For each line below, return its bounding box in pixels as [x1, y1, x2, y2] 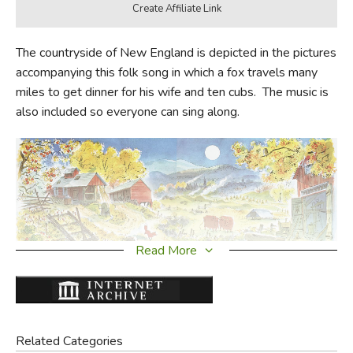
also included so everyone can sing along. [15, 102, 240, 121]
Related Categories [15, 332, 123, 350]
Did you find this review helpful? [106, 287, 282, 305]
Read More [135, 241, 197, 259]
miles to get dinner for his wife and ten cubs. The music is [15, 83, 329, 101]
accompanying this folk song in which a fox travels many [15, 63, 318, 81]
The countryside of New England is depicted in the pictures [15, 43, 336, 61]
